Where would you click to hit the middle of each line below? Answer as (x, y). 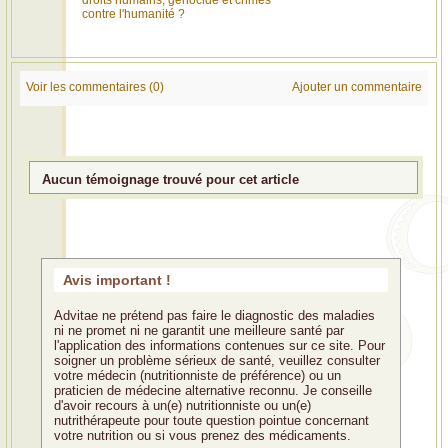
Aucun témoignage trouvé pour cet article (170, 179)
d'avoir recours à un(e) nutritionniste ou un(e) (182, 406)
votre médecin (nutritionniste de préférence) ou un (197, 376)
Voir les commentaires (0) (95, 87)
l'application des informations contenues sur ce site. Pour (219, 346)
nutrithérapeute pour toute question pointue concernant (211, 421)
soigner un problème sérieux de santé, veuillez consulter (217, 361)
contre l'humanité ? (133, 14)
